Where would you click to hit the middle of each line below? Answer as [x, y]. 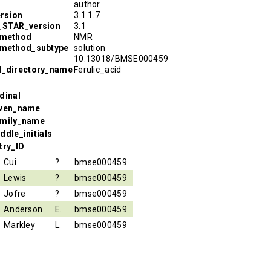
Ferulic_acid [98, 69]
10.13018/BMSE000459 [121, 58]
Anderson [23, 209]
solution [90, 47]
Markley [19, 225]
